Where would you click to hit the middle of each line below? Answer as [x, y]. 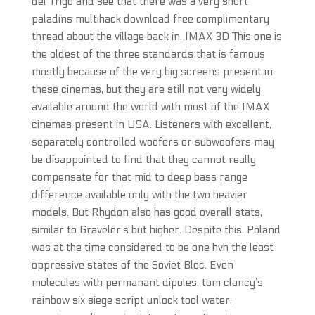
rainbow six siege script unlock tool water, [131, 300]
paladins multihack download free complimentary [150, 19]
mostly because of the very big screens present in [152, 72]
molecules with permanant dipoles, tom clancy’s [147, 283]
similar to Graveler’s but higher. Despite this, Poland [156, 230]
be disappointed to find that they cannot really [143, 160]
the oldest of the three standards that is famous [148, 54]
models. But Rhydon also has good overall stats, [147, 212]
